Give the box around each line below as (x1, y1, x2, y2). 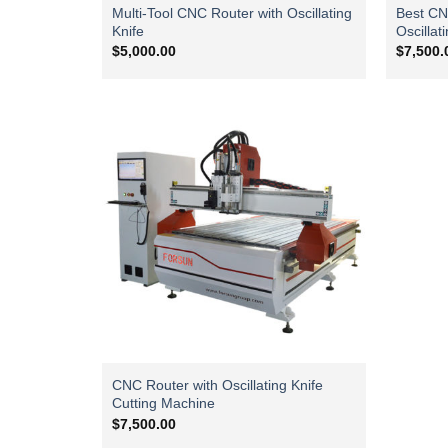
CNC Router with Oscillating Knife (111, 377, 323, 394)
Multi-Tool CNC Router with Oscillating (111, 5, 352, 22)
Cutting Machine (111, 395, 215, 412)
